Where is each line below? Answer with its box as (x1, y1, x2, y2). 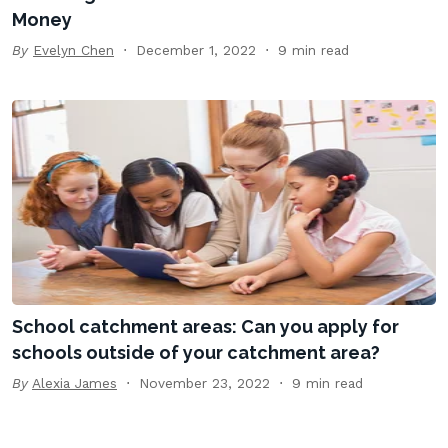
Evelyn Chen (33, 42, 114, 59)
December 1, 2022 (136, 42, 256, 59)
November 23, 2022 (139, 375, 270, 392)
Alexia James (32, 375, 117, 392)
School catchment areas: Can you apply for (12, 316, 399, 338)
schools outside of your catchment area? (12, 342, 380, 364)
